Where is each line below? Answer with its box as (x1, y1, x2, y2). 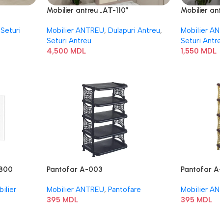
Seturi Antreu (46, 36, 91, 45)
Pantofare (108, 185, 141, 194)
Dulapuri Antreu (108, 26, 160, 35)
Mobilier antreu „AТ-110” (46, 6, 129, 15)
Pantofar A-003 (46, 165, 103, 174)
